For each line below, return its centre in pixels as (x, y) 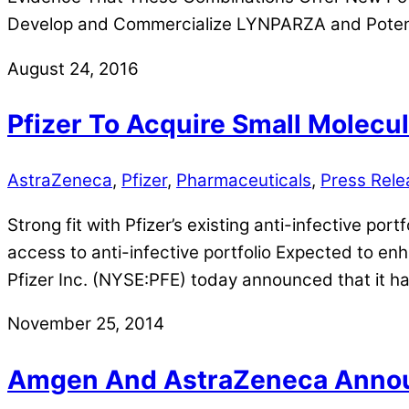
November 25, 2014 (86, 324)
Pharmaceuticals (244, 180)
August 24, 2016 (73, 68)
